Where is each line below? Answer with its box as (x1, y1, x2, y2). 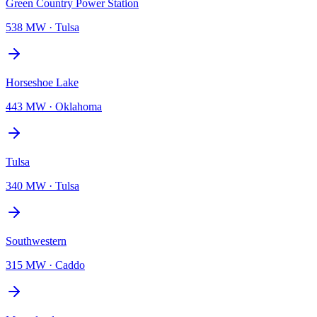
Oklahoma (55, 100, 102, 113)
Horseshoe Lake (6, 76, 79, 88)
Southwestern (6, 234, 67, 247)
